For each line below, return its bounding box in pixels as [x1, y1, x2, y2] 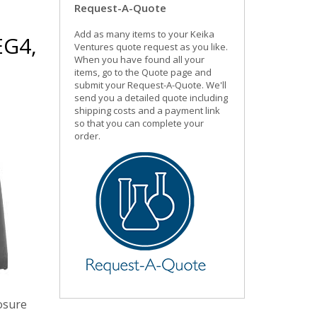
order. [74, 129, 100, 142]
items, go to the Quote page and [74, 66, 212, 79]
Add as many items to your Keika [74, 28, 214, 40]
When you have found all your [74, 53, 204, 66]
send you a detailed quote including [74, 91, 228, 104]
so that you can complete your [74, 117, 204, 129]
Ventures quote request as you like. [74, 40, 228, 53]
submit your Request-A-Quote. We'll [74, 79, 226, 91]
